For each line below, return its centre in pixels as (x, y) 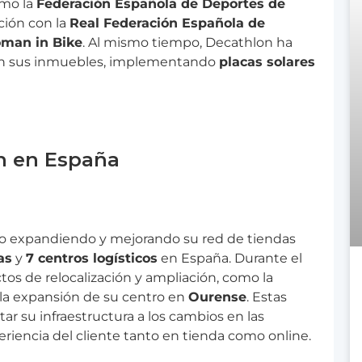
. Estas (267, 297)
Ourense (217, 297)
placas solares (267, 61)
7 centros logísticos (92, 259)
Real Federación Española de (167, 23)
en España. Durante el (230, 259)
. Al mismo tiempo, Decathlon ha (187, 42)
